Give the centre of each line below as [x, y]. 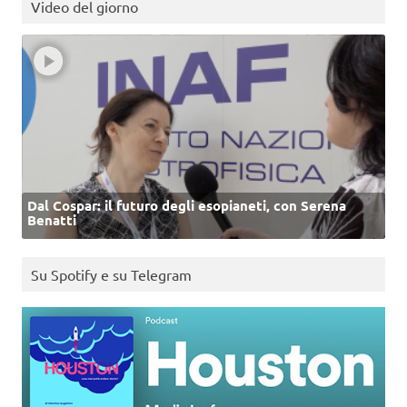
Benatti [52, 220]
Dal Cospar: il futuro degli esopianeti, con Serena [187, 206]
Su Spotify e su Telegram [111, 274]
